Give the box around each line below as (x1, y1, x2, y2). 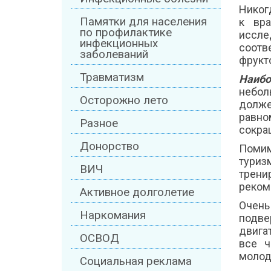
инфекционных (80, 37, 158, 51)
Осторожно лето (80, 94, 168, 108)
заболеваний (80, 48, 148, 62)
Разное (80, 117, 118, 131)
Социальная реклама (80, 255, 192, 269)
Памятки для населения (80, 15, 207, 29)
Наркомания (80, 209, 146, 223)
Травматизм (80, 71, 144, 85)
